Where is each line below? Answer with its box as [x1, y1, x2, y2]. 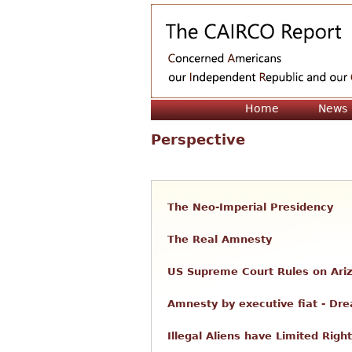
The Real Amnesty [167, 233, 272, 245]
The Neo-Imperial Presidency [167, 201, 333, 213]
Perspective [151, 132, 245, 148]
